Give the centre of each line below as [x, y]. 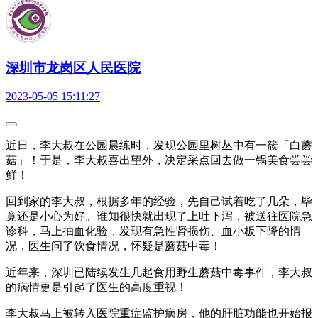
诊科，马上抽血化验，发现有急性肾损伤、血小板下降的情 [153, 231]
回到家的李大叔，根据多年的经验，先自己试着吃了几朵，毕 [159, 202]
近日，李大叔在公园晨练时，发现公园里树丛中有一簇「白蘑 [159, 146]
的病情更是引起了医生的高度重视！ [97, 287]
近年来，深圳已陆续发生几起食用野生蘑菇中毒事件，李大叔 [159, 273]
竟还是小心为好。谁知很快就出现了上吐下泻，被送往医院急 [159, 216]
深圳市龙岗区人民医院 [73, 67]
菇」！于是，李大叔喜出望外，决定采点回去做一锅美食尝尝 [159, 160]
